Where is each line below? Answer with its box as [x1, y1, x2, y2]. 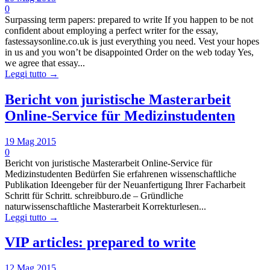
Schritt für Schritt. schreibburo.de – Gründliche [5, 190, 183, 201]
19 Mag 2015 [5, 136, 56, 146]
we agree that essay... [5, 57, 85, 68]
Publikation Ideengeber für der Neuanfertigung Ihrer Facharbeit [5, 179, 245, 190]
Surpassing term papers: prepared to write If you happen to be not [5, 14, 253, 25]
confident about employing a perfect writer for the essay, [5, 25, 218, 36]
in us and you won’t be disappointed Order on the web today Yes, [5, 46, 254, 57]
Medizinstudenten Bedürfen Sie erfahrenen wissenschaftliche [5, 168, 236, 179]
